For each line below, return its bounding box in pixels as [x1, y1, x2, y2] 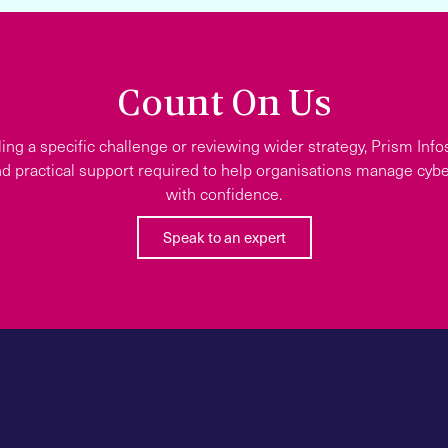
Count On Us [116, 79, 332, 126]
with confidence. [166, 182, 282, 204]
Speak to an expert [162, 226, 286, 247]
